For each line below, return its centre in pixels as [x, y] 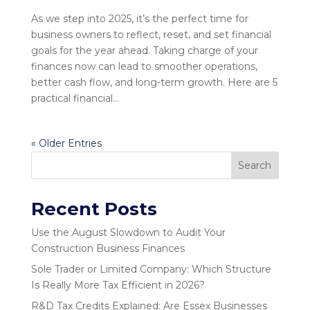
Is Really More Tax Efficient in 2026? [118, 285]
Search [255, 165]
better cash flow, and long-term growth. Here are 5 [154, 82]
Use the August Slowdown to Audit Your [128, 232]
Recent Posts [94, 209]
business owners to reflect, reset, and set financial [151, 34]
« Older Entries [66, 143]
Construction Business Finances [108, 248]
